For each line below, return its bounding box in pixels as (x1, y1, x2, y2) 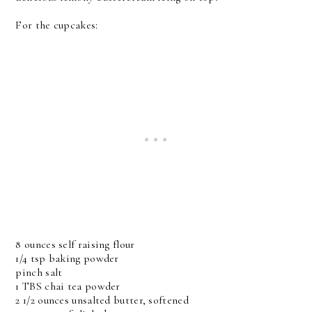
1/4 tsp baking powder (15, 251, 119, 265)
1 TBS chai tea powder (15, 279, 120, 293)
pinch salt (15, 265, 63, 279)
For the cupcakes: (15, 18, 98, 32)
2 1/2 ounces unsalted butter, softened (15, 293, 189, 307)
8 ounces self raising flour (15, 237, 135, 251)
